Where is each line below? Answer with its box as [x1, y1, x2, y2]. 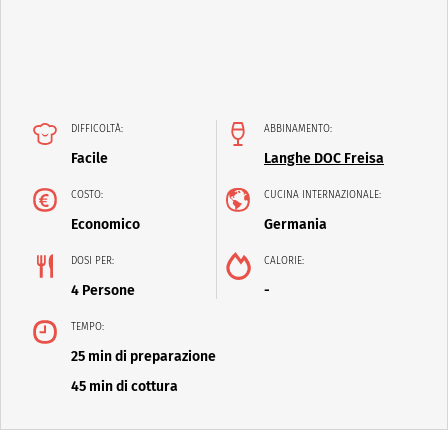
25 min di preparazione [71, 348, 216, 366]
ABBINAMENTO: [264, 123, 332, 136]
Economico [71, 216, 140, 234]
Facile [71, 150, 108, 168]
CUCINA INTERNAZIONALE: [264, 189, 381, 202]
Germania [264, 216, 327, 234]
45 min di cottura [71, 378, 178, 396]
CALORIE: [264, 255, 304, 268]
